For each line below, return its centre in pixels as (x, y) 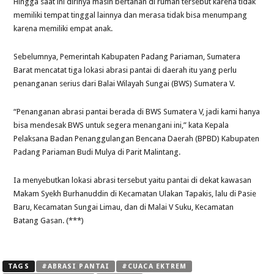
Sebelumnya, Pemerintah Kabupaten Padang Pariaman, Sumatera (127, 56)
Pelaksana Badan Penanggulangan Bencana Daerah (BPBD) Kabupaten (137, 138)
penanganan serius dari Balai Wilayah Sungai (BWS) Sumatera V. (124, 83)
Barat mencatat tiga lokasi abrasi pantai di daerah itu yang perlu (125, 70)
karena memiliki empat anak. (63, 28)
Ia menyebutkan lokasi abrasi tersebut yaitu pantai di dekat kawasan (133, 180)
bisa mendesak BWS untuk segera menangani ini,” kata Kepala (121, 125)
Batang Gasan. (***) (49, 220)
